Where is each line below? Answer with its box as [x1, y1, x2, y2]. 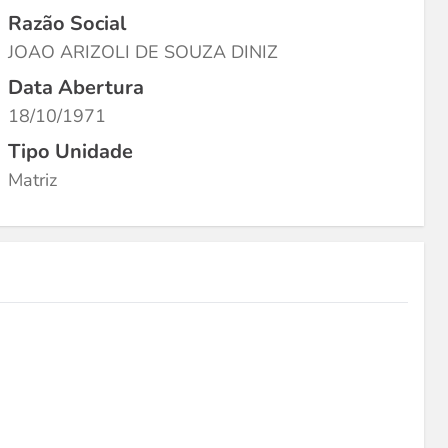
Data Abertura [8, 74, 144, 101]
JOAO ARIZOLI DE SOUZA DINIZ [8, 40, 278, 64]
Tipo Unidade [8, 138, 133, 165]
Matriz [8, 168, 57, 192]
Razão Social [8, 10, 126, 37]
